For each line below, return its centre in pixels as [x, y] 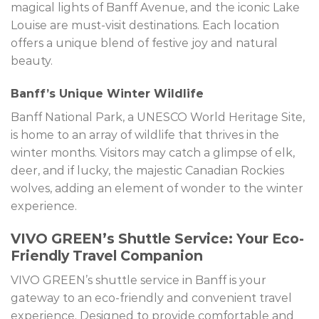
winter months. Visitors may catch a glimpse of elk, [153, 153]
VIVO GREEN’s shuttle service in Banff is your [138, 280]
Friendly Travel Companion [107, 255]
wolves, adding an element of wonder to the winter [157, 189]
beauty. [32, 61]
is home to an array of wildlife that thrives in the [145, 135]
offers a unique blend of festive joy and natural [144, 43]
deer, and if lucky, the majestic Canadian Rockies [147, 171]
